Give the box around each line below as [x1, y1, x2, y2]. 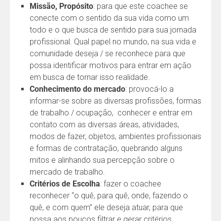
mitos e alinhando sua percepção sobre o [30, 155, 175, 165]
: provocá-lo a [125, 84, 174, 94]
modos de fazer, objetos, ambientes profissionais [30, 131, 201, 141]
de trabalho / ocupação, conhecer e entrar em [30, 108, 192, 117]
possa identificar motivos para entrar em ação [30, 60, 191, 70]
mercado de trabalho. [30, 167, 105, 177]
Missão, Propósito [30, 1, 93, 11]
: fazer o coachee [100, 179, 161, 188]
